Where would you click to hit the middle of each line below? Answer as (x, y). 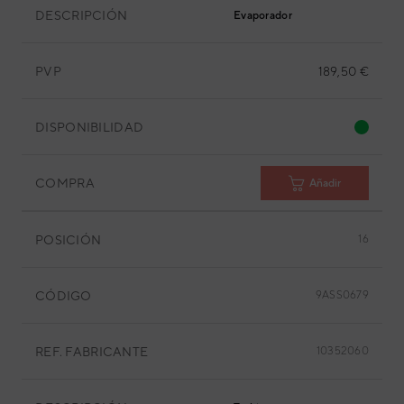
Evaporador (263, 15)
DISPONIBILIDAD (90, 127)
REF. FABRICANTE (92, 351)
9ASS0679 (342, 295)
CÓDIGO (64, 295)
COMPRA (65, 183)
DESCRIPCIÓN (82, 15)
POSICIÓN (69, 239)
